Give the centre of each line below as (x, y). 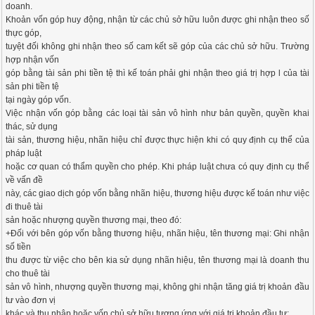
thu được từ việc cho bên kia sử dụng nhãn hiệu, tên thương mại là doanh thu (157, 260)
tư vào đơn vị (31, 300)
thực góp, (24, 33)
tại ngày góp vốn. (39, 100)
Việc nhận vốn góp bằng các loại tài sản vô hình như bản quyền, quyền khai (157, 113)
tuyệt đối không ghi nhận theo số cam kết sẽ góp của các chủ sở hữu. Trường (157, 46)
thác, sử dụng (32, 127)
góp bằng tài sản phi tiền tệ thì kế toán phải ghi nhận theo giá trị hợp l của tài (157, 73)
